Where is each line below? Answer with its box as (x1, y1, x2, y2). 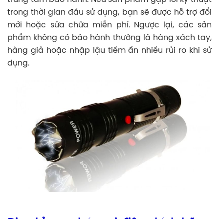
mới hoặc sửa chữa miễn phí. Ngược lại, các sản (7, 21, 212, 29)
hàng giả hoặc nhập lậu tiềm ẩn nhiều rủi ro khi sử (7, 46, 212, 55)
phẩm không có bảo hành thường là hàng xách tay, (7, 33, 212, 42)
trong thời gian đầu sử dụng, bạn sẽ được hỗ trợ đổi (7, 8, 212, 17)
